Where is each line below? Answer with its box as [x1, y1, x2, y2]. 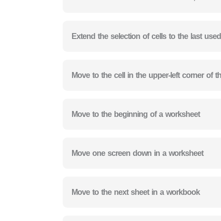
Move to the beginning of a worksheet [72, 110, 200, 118]
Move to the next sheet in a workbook [72, 187, 200, 196]
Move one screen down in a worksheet [72, 148, 203, 157]
